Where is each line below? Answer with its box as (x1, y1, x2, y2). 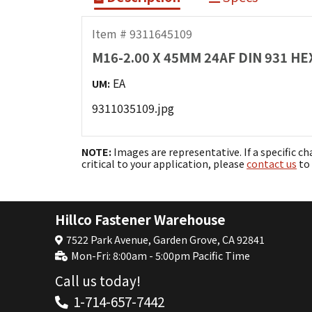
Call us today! (54, 271, 141, 290)
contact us (247, 157, 297, 171)
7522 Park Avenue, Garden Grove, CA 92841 (65, 233, 265, 247)
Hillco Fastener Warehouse (54, 209, 226, 228)
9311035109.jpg (92, 99, 175, 116)
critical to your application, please (81, 157, 247, 171)
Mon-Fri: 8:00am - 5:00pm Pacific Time (70, 248, 250, 263)
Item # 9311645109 (92, 25, 193, 42)
